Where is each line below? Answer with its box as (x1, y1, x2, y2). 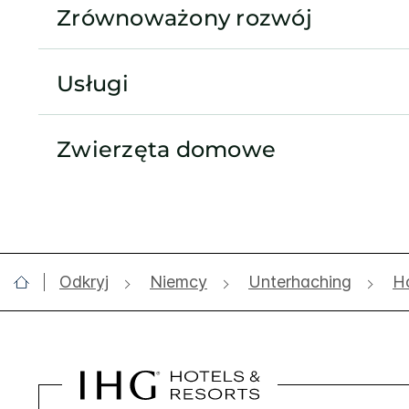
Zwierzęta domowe (57, 135, 277, 163)
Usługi (57, 69, 130, 97)
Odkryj (59, 271, 109, 291)
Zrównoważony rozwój (57, 4, 313, 31)
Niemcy (150, 271, 207, 291)
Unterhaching (248, 271, 351, 291)
